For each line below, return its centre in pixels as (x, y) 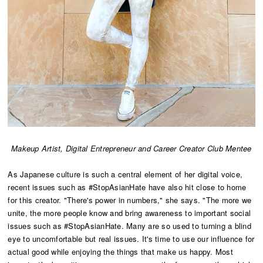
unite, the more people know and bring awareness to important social (129, 213)
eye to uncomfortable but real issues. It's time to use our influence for (131, 239)
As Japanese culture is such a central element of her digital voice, (125, 174)
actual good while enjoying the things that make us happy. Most (120, 252)
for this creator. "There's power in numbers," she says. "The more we (130, 200)
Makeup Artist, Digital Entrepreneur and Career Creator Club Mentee (131, 149)
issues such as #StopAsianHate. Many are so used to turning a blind (129, 226)
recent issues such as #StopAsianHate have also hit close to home (127, 187)
